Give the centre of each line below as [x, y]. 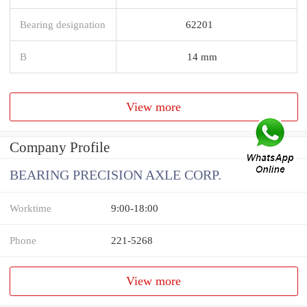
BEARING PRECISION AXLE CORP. [115, 175]
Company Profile [60, 148]
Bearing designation [63, 24]
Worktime [30, 208]
